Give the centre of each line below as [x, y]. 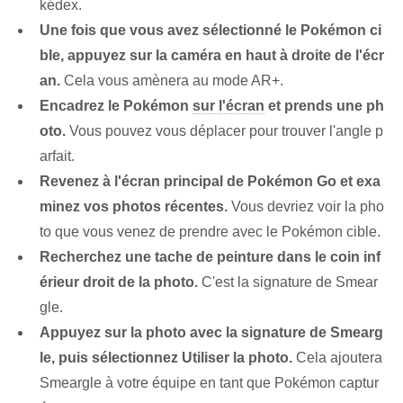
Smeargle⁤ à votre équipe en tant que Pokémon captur [209, 383]
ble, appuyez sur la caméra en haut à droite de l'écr [212, 56]
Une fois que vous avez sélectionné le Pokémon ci [210, 31]
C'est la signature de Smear [288, 282]
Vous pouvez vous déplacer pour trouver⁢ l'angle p [224, 131]
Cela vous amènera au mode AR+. [172, 81]
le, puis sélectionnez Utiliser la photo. [166, 358]
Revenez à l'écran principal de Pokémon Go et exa [210, 182]
